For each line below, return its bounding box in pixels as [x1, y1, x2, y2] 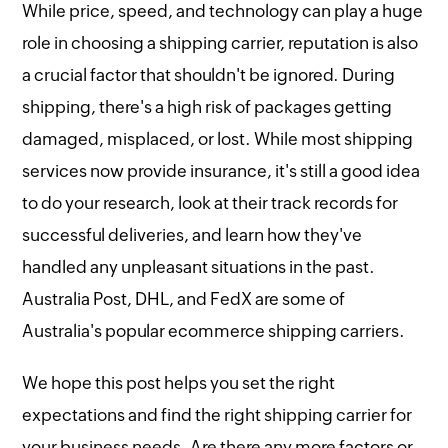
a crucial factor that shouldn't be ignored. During [22, 64, 396, 85]
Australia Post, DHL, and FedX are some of [22, 288, 346, 309]
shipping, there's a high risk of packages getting [22, 96, 393, 117]
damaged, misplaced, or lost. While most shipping [22, 128, 414, 149]
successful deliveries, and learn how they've [22, 224, 363, 245]
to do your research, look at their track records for [22, 192, 399, 213]
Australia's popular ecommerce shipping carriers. [22, 320, 406, 341]
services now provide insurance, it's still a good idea [22, 160, 421, 181]
